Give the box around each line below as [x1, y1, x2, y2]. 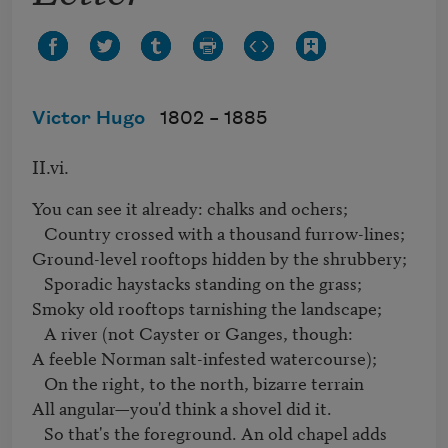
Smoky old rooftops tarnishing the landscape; [32, 295, 386, 321]
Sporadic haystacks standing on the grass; [32, 270, 44, 296]
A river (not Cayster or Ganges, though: [32, 320, 44, 346]
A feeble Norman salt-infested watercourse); [32, 345, 381, 371]
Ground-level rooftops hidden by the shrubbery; [32, 245, 411, 271]
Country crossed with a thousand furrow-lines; [32, 220, 44, 246]
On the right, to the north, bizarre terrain [32, 370, 44, 396]
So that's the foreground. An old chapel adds [32, 420, 44, 446]
